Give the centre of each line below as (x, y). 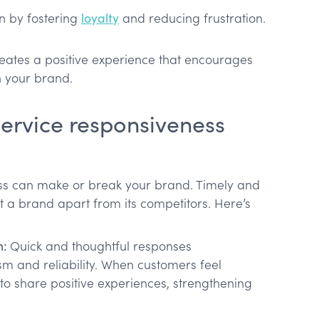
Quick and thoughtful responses (101, 246)
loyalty (100, 18)
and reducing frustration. (192, 18)
